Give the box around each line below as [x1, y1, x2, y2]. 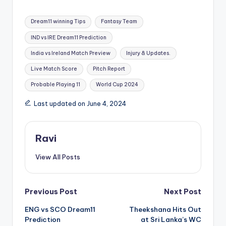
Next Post [164, 187, 201, 197]
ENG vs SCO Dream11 [25, 204, 95, 214]
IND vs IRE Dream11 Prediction [31, 34, 107, 41]
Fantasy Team [100, 18, 137, 25]
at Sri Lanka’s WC [141, 214, 201, 224]
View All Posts [35, 153, 80, 161]
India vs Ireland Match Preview [31, 49, 111, 56]
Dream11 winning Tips [31, 18, 86, 25]
